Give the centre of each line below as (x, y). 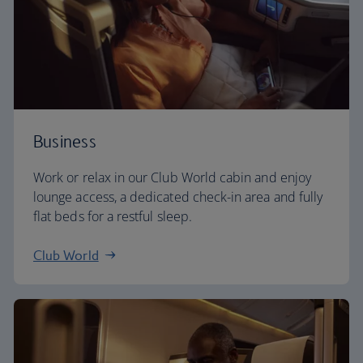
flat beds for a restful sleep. (113, 216)
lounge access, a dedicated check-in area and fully (178, 197)
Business (65, 141)
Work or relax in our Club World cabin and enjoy (173, 177)
